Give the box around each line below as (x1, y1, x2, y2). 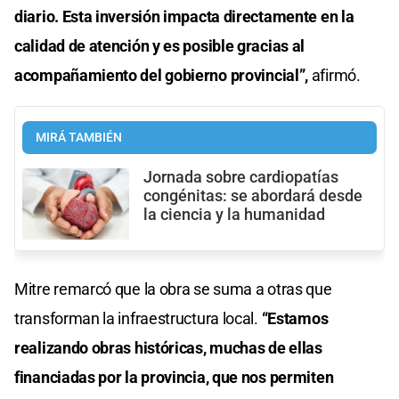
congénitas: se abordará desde (143, 186, 362, 205)
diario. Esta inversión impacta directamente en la (14, 6, 354, 26)
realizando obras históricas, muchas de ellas (14, 338, 322, 358)
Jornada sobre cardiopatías (143, 167, 338, 186)
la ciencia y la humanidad (143, 205, 325, 224)
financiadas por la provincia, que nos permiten (14, 368, 334, 387)
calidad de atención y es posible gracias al (14, 36, 305, 55)
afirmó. (308, 65, 361, 85)
